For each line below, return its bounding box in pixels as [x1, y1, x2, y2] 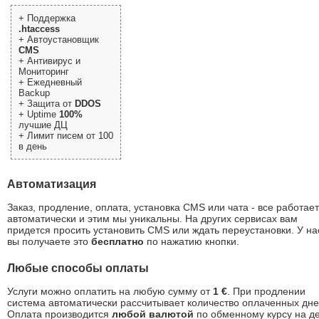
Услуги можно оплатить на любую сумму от [7, 286, 213, 298]
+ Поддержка [19, 12, 75, 23]
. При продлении [227, 286, 305, 298]
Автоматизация [7, 177, 96, 190]
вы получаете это [7, 235, 91, 247]
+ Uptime [19, 108, 59, 120]
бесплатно [91, 235, 144, 247]
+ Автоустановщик [19, 33, 99, 45]
